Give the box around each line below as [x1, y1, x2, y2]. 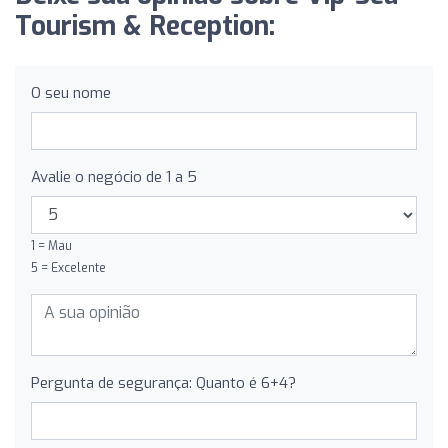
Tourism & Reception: [15, 8, 275, 44]
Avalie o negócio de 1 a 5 [31, 166, 197, 187]
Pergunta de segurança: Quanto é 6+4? [31, 372, 296, 393]
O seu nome [31, 82, 111, 103]
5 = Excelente [31, 259, 106, 276]
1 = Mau [31, 237, 72, 254]
